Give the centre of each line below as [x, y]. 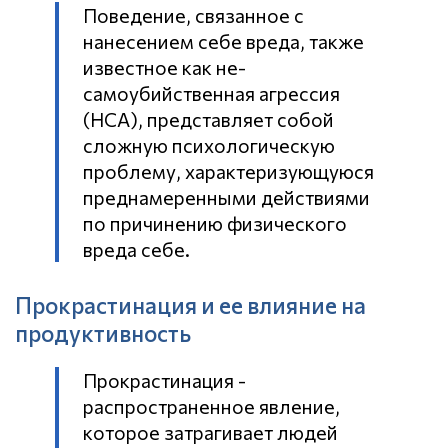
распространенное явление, [211, 405]
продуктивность [103, 333]
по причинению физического [215, 222]
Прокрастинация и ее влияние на [190, 305]
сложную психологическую [209, 144]
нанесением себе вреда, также [223, 40]
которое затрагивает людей [210, 431]
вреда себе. [136, 248]
